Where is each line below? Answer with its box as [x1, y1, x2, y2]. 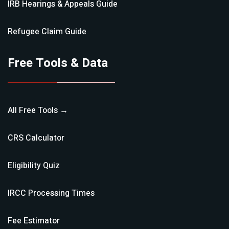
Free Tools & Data [8, 54, 108, 72]
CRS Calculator [8, 132, 64, 144]
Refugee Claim [8, 26, 63, 38]
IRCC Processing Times [8, 187, 95, 199]
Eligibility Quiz [8, 159, 60, 172]
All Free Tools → [8, 104, 68, 117]
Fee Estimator [8, 215, 60, 227]
